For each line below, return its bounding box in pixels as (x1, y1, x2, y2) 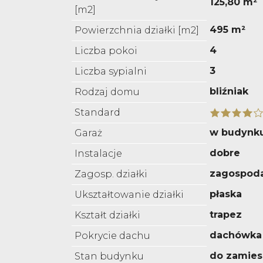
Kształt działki (75, 210, 140, 221)
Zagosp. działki (75, 168, 147, 180)
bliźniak (210, 86, 248, 97)
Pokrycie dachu (75, 230, 150, 242)
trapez (210, 209, 242, 221)
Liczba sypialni (75, 66, 147, 77)
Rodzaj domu (75, 86, 140, 98)
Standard (75, 107, 120, 119)
